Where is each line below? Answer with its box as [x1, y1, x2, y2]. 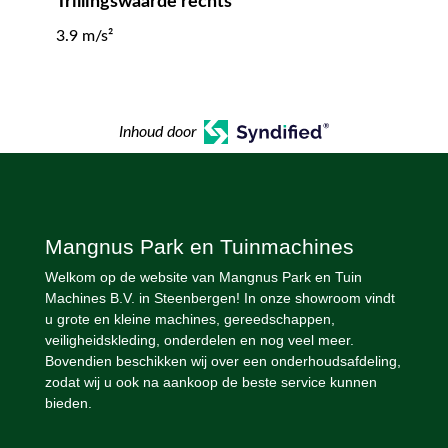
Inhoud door [119, 124, 197, 141]
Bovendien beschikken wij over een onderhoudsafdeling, [44, 353, 401, 370]
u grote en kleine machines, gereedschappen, [44, 311, 335, 328]
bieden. [44, 395, 92, 412]
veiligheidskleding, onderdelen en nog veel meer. [44, 332, 354, 349]
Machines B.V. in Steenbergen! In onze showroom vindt [44, 290, 395, 307]
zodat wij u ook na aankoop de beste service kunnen [44, 374, 377, 391]
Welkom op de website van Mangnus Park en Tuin [44, 269, 362, 286]
